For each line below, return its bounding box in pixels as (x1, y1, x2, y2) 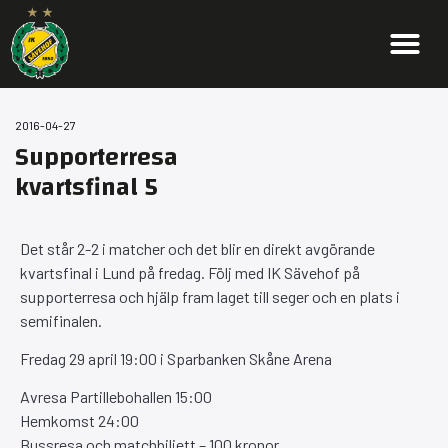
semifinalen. (20, 310, 102, 330)
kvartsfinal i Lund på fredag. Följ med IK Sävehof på (20, 262, 360, 282)
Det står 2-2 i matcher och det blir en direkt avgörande (20, 238, 375, 258)
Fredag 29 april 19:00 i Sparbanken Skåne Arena (20, 348, 332, 368)
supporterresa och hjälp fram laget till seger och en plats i (20, 286, 400, 306)
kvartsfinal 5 (15, 163, 158, 210)
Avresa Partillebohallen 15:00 (20, 387, 212, 407)
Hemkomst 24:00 (20, 411, 139, 431)
